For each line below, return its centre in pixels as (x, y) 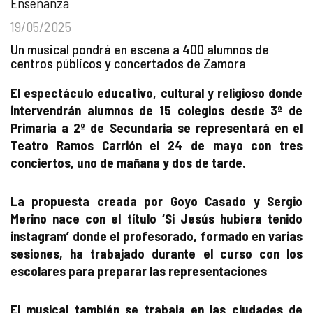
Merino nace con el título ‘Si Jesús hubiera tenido (156, 218)
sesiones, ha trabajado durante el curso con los (156, 253)
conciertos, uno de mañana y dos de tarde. (128, 162)
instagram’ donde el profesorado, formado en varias (156, 236)
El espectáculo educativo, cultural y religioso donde (156, 93)
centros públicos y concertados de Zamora (128, 63)
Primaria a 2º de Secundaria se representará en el (156, 128)
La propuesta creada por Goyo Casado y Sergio (156, 201)
